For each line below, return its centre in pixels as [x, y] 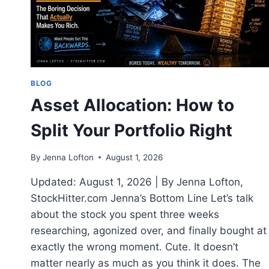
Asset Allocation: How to [132, 105]
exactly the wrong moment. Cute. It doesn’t [134, 246]
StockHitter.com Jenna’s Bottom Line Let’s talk [142, 198]
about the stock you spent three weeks [125, 214]
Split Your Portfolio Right [131, 131]
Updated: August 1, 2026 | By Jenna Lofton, [137, 182]
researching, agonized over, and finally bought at [149, 230]
